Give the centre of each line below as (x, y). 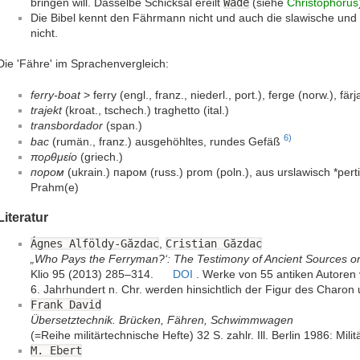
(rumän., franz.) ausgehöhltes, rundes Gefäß (166, 141)
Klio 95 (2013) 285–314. (94, 274)
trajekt (46, 110)
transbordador (67, 126)
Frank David (66, 305)
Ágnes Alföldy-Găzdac (95, 244)
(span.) (123, 126)
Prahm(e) (55, 187)
